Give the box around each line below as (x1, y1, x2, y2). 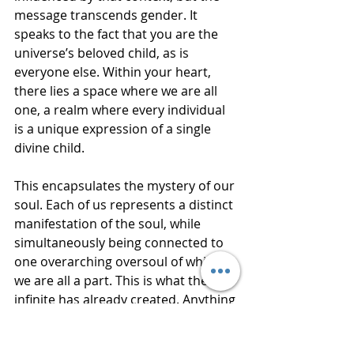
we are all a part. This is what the (14, 271, 211, 289)
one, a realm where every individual (14, 100, 228, 119)
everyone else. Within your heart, (14, 62, 214, 81)
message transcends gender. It (14, 6, 201, 24)
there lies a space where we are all (14, 81, 220, 100)
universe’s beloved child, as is (14, 43, 192, 62)
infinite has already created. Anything (14, 290, 239, 308)
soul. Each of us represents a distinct (14, 195, 236, 213)
